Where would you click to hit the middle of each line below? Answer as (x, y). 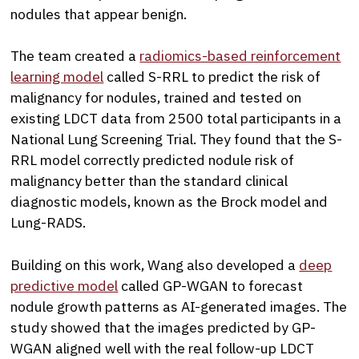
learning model (57, 77)
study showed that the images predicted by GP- (163, 327)
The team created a (75, 56)
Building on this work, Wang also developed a (155, 264)
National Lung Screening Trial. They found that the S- (177, 139)
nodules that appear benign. (99, 14)
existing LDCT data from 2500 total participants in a (176, 119)
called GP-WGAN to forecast (211, 285)
